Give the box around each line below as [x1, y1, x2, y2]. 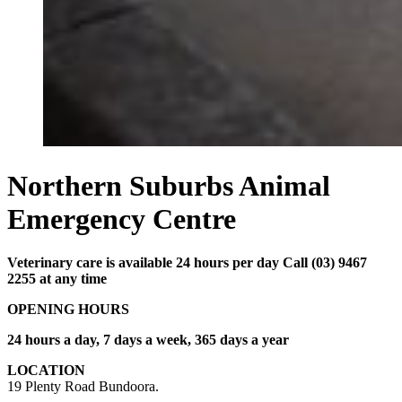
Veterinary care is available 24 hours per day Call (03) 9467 [7, 255, 367, 271]
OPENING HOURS [7, 301, 129, 318]
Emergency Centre [7, 202, 236, 235]
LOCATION [7, 363, 85, 379]
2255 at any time [7, 271, 107, 287]
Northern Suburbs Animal [7, 169, 330, 202]
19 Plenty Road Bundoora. [7, 379, 159, 395]
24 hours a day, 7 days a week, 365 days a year [7, 332, 289, 348]
